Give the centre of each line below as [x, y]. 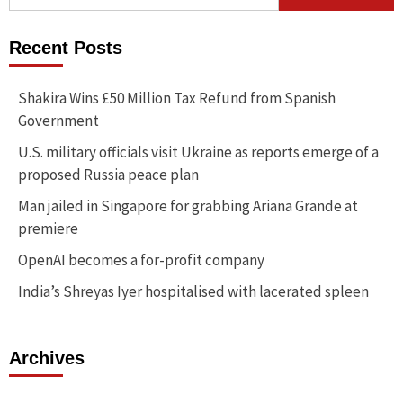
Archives [47, 358]
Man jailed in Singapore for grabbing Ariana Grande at [188, 206]
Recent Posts [66, 48]
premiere [48, 229]
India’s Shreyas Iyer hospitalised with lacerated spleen [193, 292]
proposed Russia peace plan [108, 175]
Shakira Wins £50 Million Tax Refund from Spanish [177, 99]
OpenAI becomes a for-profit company [141, 260]
